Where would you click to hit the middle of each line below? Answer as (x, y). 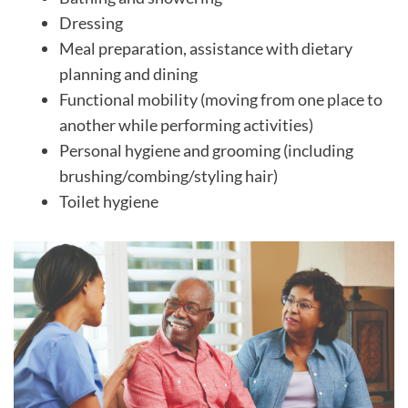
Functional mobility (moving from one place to (221, 99)
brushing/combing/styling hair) (168, 176)
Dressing (91, 23)
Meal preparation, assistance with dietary (206, 48)
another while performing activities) (186, 125)
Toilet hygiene (109, 201)
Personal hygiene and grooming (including (206, 150)
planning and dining (128, 74)
